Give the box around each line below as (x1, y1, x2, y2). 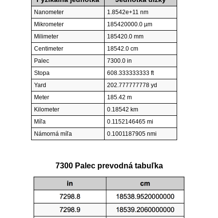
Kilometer (34, 106, 59, 113)
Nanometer (34, 9, 64, 16)
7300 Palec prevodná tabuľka (55, 161, 163, 170)
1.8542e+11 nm (107, 9, 148, 16)
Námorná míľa (34, 130, 72, 138)
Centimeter (34, 45, 63, 53)
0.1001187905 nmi (107, 130, 157, 138)
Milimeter (34, 33, 58, 40)
